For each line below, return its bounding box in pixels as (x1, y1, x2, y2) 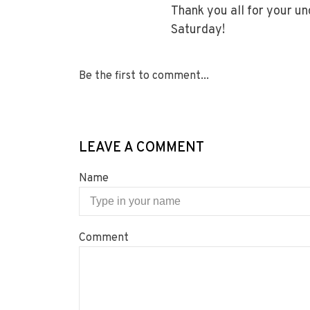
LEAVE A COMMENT (78, 139, 204, 157)
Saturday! (170, 22, 225, 38)
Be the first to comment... (78, 69, 209, 83)
